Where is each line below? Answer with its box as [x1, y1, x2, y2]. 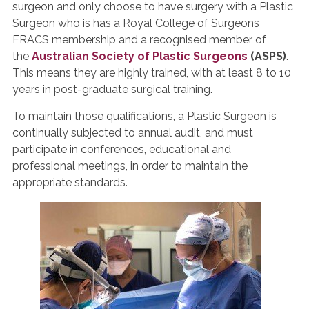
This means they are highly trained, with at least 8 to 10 [12, 66, 291, 79]
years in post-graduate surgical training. [12, 83, 212, 96]
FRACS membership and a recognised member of [12, 33, 266, 46]
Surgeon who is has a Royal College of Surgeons [12, 17, 259, 30]
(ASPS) [248, 50, 286, 63]
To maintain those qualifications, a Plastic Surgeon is [12, 110, 277, 123]
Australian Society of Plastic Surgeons [29, 50, 248, 63]
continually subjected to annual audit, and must [12, 126, 253, 139]
